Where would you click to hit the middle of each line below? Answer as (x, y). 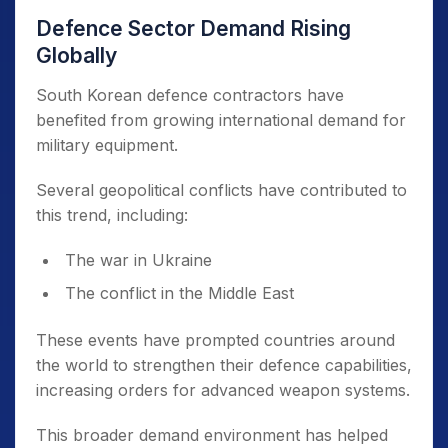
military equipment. (107, 145)
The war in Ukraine (138, 260)
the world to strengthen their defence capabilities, (224, 365)
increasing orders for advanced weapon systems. (223, 390)
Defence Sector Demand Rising (193, 29)
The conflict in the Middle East (179, 293)
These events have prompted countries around (215, 340)
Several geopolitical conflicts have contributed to (221, 190)
